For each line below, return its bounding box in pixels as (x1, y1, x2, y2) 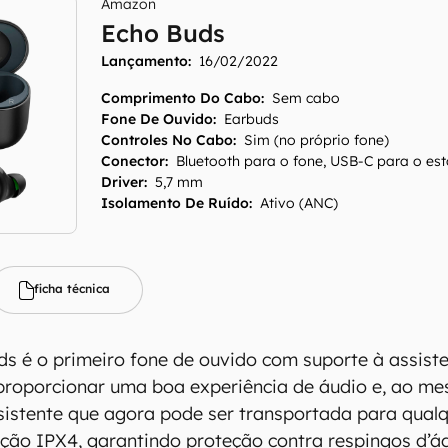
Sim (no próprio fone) (244, 131, 390, 149)
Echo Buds (101, 18, 226, 48)
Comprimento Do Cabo (101, 89, 262, 107)
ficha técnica (34, 281, 111, 296)
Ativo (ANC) (260, 194, 339, 212)
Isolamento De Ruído (101, 194, 250, 212)
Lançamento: (101, 52, 192, 70)
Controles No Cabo (101, 131, 234, 149)
